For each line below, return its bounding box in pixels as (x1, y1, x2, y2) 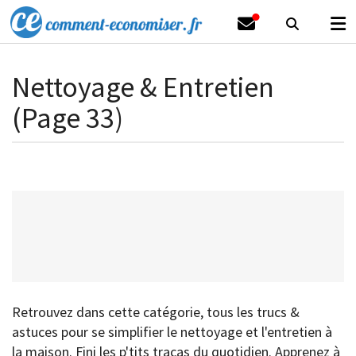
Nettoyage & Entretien (12, 69, 274, 105)
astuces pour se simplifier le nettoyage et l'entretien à (12, 323, 332, 341)
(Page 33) (12, 100, 123, 136)
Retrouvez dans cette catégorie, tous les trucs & (12, 303, 300, 321)
